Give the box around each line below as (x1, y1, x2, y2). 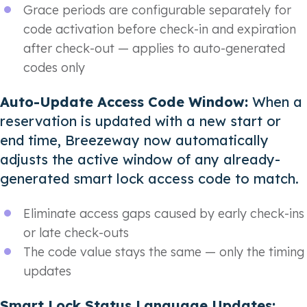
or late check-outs (23, 224, 129, 241)
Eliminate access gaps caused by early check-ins (23, 205, 304, 221)
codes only (23, 59, 85, 75)
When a (252, 93, 302, 111)
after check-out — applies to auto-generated (23, 40, 285, 56)
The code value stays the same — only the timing (23, 243, 304, 260)
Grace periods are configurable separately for (23, 1, 291, 18)
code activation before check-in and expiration (23, 21, 296, 37)
